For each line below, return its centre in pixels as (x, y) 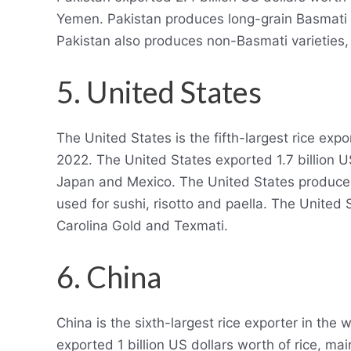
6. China (109, 277)
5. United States (159, 91)
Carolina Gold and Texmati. (142, 225)
